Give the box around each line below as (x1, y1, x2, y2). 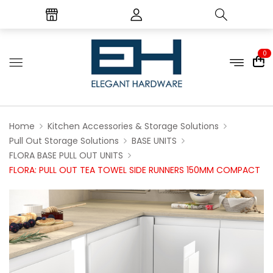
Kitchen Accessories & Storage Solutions (48, 120, 219, 132)
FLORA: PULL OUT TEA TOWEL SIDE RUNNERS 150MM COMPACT (9, 164, 260, 176)
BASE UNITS (132, 135, 177, 147)
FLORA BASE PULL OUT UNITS (9, 149, 123, 161)
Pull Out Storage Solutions (9, 135, 119, 147)
